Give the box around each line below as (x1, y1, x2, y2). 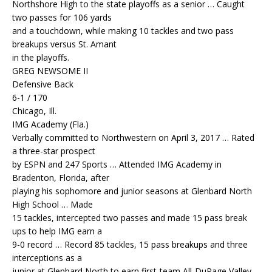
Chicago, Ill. (12, 105, 56, 117)
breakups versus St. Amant (12, 38, 117, 50)
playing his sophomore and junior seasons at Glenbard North (12, 185, 252, 197)
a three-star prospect (12, 145, 95, 157)
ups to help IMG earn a (12, 225, 102, 237)
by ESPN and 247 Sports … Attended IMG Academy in (12, 158, 222, 171)
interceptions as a (12, 252, 82, 264)
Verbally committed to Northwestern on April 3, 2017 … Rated (12, 132, 254, 144)
